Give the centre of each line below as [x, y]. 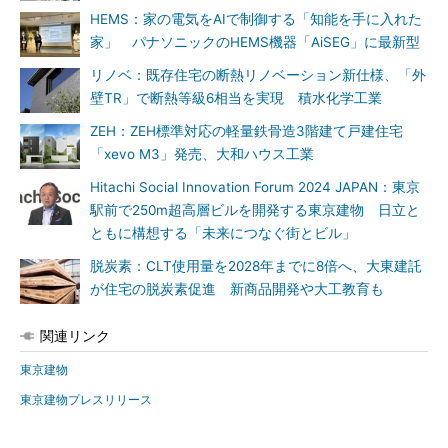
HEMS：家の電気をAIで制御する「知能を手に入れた [256, 19]
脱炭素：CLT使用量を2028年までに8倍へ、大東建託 [256, 266]
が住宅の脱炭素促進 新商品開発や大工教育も [237, 289]
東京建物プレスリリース [86, 399]
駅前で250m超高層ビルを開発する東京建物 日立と [255, 210]
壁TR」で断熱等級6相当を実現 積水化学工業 [236, 98]
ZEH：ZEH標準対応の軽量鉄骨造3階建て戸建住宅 [246, 131]
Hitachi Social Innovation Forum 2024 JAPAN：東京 [255, 187]
